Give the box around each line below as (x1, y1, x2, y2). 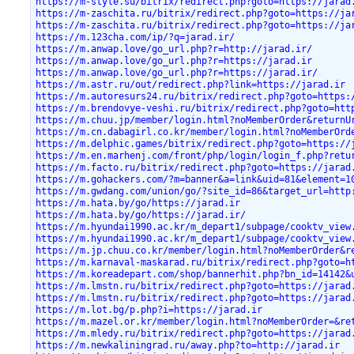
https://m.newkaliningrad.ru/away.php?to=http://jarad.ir (36, 339, 341, 351)
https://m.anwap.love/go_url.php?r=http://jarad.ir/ (36, 43, 313, 55)
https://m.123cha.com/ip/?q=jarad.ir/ (36, 31, 235, 43)
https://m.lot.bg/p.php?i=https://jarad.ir (36, 303, 263, 315)
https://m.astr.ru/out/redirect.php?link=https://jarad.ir (36, 78, 346, 90)
